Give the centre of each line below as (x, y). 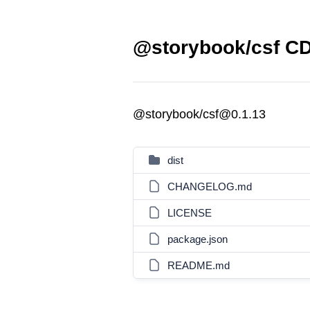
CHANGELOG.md (210, 186)
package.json (198, 239)
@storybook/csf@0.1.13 (199, 114)
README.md (199, 265)
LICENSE (190, 213)
